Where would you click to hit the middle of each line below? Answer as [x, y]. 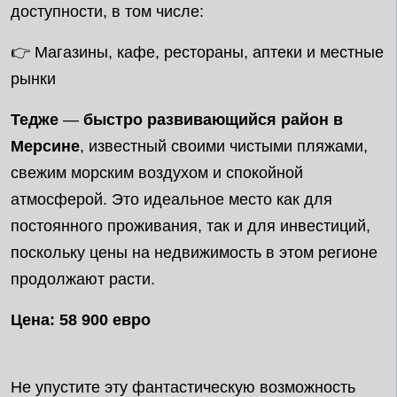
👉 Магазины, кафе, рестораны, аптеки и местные [197, 52]
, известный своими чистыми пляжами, [224, 146]
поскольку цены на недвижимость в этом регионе [194, 253]
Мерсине [45, 146]
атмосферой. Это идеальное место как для [171, 199]
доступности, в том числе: [107, 12]
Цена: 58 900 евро [81, 320]
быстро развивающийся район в [213, 120]
